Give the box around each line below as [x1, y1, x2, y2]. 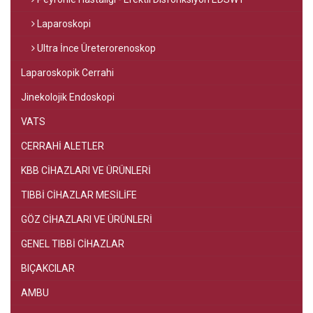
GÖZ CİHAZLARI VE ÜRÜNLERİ [21, 214, 154, 225]
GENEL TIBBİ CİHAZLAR [21, 238, 126, 249]
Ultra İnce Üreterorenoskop [35, 43, 156, 54]
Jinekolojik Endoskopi [21, 92, 117, 103]
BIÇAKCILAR [21, 263, 77, 274]
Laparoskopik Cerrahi [21, 67, 118, 78]
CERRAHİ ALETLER [21, 140, 106, 152]
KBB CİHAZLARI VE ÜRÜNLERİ [21, 165, 153, 176]
